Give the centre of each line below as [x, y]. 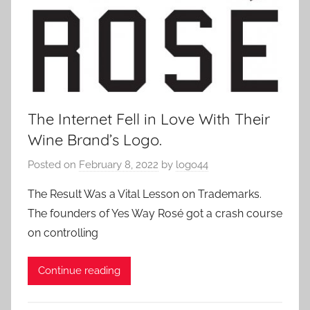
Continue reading [79, 271]
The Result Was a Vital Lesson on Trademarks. [145, 194]
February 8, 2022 [119, 164]
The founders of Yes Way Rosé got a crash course [155, 213]
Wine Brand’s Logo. [95, 140]
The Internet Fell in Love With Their [149, 119]
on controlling [63, 232]
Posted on [53, 164]
